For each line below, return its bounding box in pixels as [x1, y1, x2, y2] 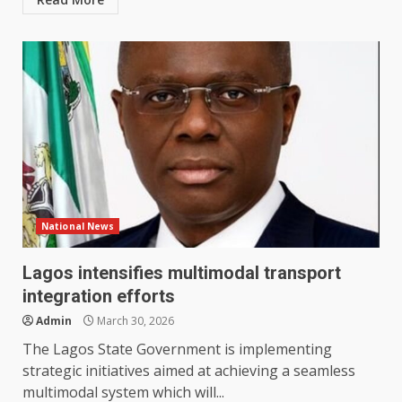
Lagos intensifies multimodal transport [22, 262, 341, 284]
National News [41, 220, 115, 233]
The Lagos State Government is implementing [22, 339, 332, 360]
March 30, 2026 [94, 313, 174, 329]
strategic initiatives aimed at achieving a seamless [22, 361, 355, 381]
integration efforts [22, 285, 175, 308]
